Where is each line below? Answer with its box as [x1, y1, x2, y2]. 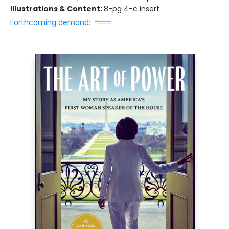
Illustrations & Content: [10, 4, 104, 14]
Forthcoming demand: [10, 17, 90, 28]
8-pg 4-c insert [104, 4, 159, 14]
